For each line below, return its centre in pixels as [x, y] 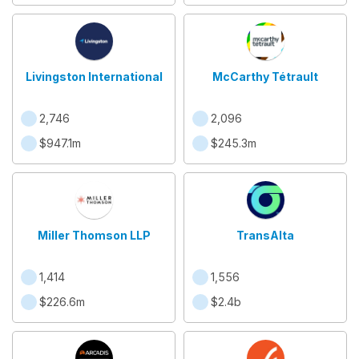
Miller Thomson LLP [94, 235]
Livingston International [94, 77]
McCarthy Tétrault [265, 77]
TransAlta [265, 235]
